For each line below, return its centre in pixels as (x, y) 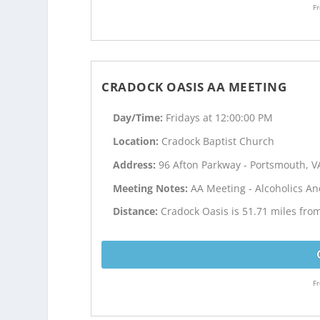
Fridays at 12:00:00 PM (220, 118)
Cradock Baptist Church (218, 141)
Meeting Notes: (152, 188)
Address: (136, 164)
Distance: (137, 211)
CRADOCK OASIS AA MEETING (194, 87)
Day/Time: (140, 118)
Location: (137, 141)
